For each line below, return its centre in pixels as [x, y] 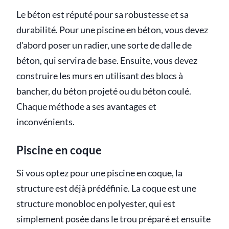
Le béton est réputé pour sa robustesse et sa [102, 14]
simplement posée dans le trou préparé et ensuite [113, 219]
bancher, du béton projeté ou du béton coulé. [104, 91]
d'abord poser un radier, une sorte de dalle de [104, 45]
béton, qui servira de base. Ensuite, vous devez [107, 60]
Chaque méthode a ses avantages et [86, 106]
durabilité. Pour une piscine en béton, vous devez [112, 30]
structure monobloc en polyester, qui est [96, 203]
